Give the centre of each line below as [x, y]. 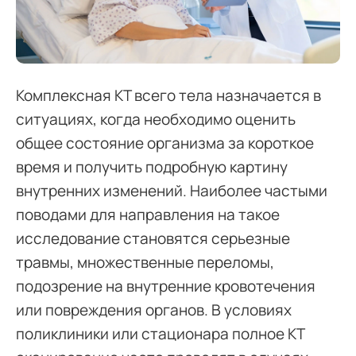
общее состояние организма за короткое [165, 143]
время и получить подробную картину [152, 166]
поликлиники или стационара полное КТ [160, 333]
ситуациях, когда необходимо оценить [156, 119]
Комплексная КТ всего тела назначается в [168, 95]
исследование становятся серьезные [153, 238]
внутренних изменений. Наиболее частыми [172, 190]
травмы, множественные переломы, [145, 262]
